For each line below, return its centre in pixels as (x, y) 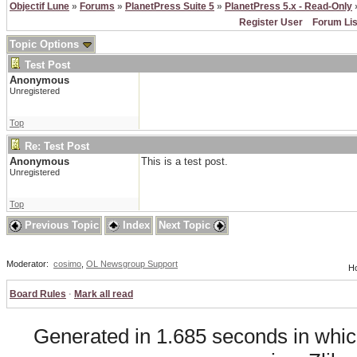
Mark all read (104, 294)
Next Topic (186, 226)
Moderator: (30, 264)
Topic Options (46, 45)
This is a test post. (184, 162)
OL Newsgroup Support (132, 264)
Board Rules (38, 294)
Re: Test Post (57, 147)
